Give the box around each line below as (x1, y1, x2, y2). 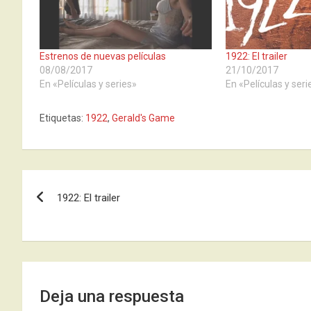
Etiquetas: (40, 112, 83, 124)
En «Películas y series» (40, 78, 137, 90)
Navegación (22, 169, 138, 196)
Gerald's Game (112, 112, 175, 124)
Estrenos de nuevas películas (40, 50, 166, 62)
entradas (22, 226, 108, 253)
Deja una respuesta (40, 286, 184, 306)
